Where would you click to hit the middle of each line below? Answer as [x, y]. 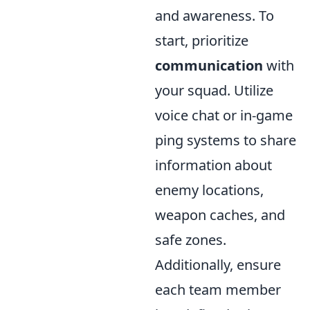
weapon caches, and [220, 215]
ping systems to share [226, 140]
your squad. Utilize [214, 90]
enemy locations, [209, 190]
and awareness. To [215, 15]
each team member [218, 289]
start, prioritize [202, 40]
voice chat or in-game [224, 115]
